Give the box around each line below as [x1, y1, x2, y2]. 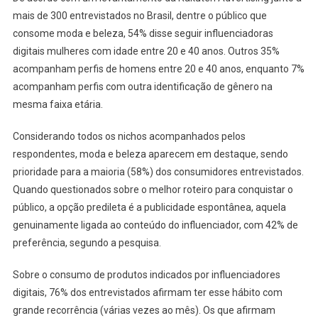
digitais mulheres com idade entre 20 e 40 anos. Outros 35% [12, 45, 280, 57]
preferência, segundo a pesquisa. [12, 237, 161, 249]
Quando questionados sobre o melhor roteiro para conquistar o [12, 184, 293, 196]
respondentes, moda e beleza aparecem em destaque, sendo [12, 148, 288, 160]
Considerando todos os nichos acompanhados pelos [12, 131, 246, 143]
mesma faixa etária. [12, 99, 105, 111]
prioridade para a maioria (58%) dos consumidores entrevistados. [12, 166, 304, 178]
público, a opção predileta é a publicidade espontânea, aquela [12, 202, 286, 214]
